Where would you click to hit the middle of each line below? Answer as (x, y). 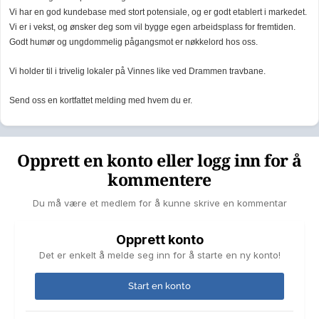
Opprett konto (159, 240)
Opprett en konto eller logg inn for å (159, 162)
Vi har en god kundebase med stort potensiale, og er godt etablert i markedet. (158, 12)
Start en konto (159, 286)
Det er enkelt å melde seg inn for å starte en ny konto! (159, 255)
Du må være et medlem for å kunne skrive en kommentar (159, 203)
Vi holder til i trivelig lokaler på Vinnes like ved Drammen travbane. (137, 72)
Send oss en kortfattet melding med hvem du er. (101, 101)
